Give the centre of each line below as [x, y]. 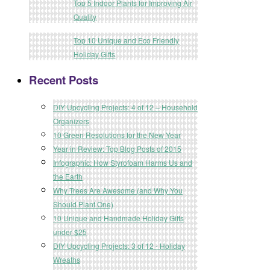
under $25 [70, 231]
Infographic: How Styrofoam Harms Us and [123, 162]
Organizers [71, 121]
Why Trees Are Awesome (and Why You [118, 190]
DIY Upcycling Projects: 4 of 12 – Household [125, 107]
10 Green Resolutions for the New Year [117, 134]
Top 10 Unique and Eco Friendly [127, 40]
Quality [85, 17]
